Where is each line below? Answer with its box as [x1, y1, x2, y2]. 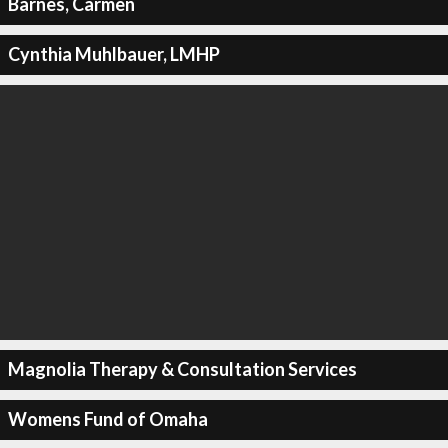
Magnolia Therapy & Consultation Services [7, 358, 357, 380]
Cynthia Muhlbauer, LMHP [7, 43, 220, 65]
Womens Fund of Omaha [7, 408, 208, 430]
